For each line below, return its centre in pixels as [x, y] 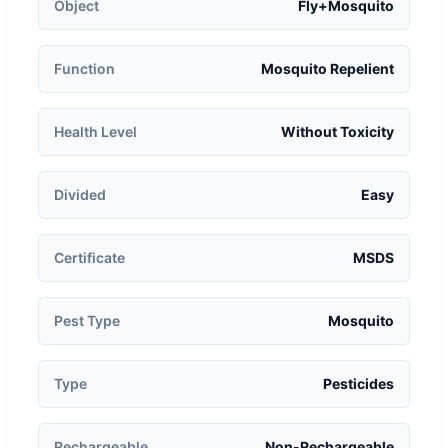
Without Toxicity [337, 131]
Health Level [95, 131]
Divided [80, 194]
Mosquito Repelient [327, 68]
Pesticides [358, 383]
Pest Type [87, 320]
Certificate [89, 257]
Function [84, 68]
